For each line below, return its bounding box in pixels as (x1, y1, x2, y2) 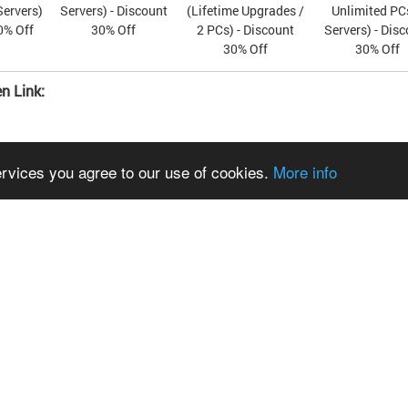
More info (273, 159, 337, 183)
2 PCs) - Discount (197, 21, 294, 38)
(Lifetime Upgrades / (187, 2, 304, 19)
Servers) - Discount (59, 2, 168, 19)
